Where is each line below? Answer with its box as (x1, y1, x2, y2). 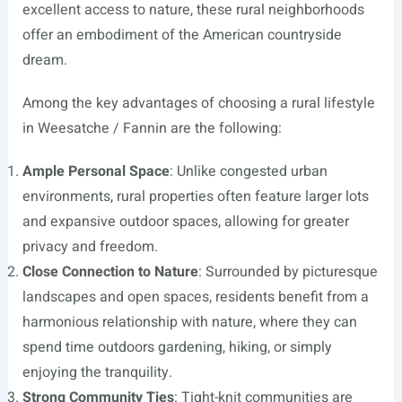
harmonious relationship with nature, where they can (22, 310, 357, 333)
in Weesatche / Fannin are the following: (22, 117, 282, 139)
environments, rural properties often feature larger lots (22, 185, 369, 207)
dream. (22, 48, 67, 71)
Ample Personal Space (22, 160, 170, 182)
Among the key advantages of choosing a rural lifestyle (22, 92, 375, 114)
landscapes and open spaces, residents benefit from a (22, 285, 369, 308)
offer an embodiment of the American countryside (22, 23, 342, 46)
